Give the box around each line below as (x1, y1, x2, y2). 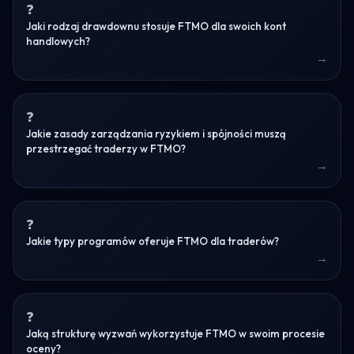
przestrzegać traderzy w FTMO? (26, 141, 186, 155)
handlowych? (26, 34, 90, 47)
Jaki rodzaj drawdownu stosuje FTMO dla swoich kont (26, 19, 286, 32)
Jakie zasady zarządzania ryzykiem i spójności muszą (26, 126, 286, 140)
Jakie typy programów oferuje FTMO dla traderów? (26, 234, 279, 247)
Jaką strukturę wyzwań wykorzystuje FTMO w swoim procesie (26, 326, 325, 340)
